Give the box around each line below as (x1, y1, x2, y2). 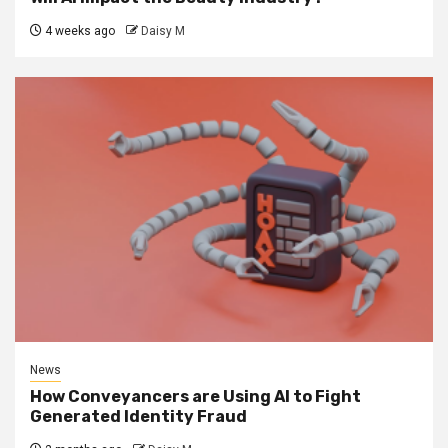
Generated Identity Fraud (30, 406, 247, 426)
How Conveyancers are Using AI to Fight (30, 386, 361, 406)
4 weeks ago (42, 23, 115, 38)
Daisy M (141, 23, 185, 38)
